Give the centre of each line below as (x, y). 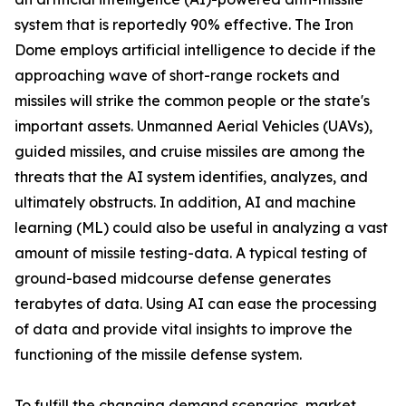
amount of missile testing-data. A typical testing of (191, 253)
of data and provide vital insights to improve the (184, 329)
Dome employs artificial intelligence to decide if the (195, 50)
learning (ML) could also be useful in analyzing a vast (201, 228)
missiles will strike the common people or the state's (192, 101)
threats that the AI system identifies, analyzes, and (191, 177)
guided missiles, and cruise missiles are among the (190, 152)
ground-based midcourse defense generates (173, 279)
